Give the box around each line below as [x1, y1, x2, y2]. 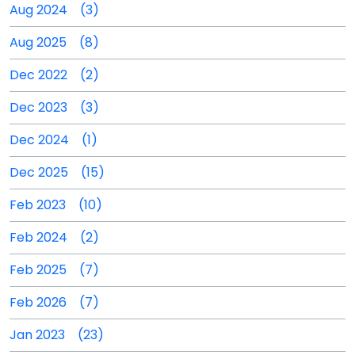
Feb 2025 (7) [10, 261, 99, 279]
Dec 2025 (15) [10, 163, 105, 181]
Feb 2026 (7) [10, 293, 99, 311]
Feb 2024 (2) [10, 228, 99, 246]
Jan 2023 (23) [10, 326, 104, 344]
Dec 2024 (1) [10, 131, 97, 149]
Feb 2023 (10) [10, 196, 102, 214]
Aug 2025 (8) [10, 33, 99, 52]
